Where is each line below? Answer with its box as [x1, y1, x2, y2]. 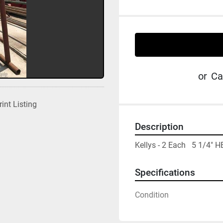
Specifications [135, 167, 195, 178]
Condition [135, 190, 169, 200]
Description [135, 121, 184, 132]
